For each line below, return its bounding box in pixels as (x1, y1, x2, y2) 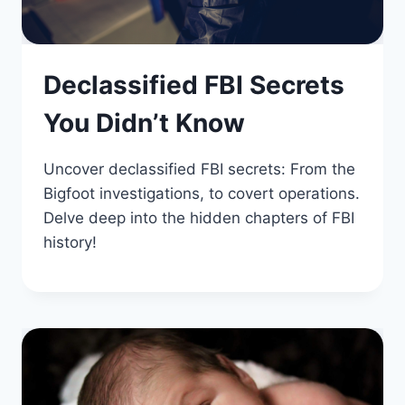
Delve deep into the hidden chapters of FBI (43, 208, 354, 227)
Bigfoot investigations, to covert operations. (43, 184, 360, 202)
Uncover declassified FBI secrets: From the (43, 159, 355, 178)
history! (43, 232, 97, 251)
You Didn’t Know (43, 107, 245, 138)
